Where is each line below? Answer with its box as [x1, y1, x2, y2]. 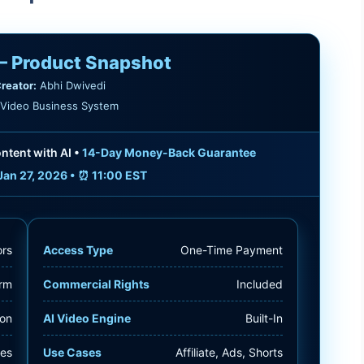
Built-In [245, 310, 283, 325]
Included [236, 276, 283, 291]
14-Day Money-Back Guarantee [81, 145, 256, 159]
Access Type [43, 242, 113, 257]
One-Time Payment [180, 242, 283, 257]
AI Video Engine [43, 310, 131, 325]
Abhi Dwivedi [36, 78, 106, 92]
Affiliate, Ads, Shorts [175, 344, 283, 359]
